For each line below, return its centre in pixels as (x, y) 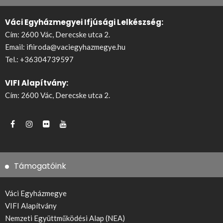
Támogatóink (40, 166)
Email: (16, 47)
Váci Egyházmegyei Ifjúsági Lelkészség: (84, 22)
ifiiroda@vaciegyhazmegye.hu (76, 47)
